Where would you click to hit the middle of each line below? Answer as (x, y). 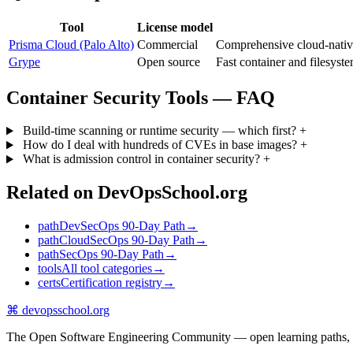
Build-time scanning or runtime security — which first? (159, 131)
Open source (169, 61)
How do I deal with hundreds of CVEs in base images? (160, 145)
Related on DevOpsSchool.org (127, 193)
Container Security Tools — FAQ (141, 97)
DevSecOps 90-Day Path (122, 226)
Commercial (167, 44)
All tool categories (107, 269)
